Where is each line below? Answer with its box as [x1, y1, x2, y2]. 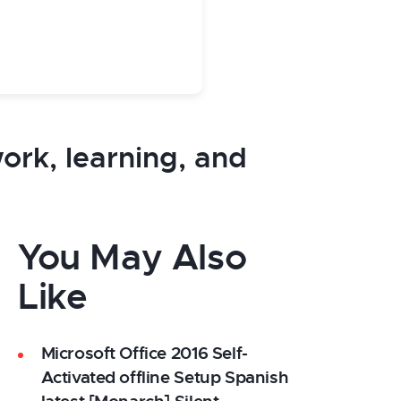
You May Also [18, 234, 247, 280]
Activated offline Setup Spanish [40, 366, 289, 388]
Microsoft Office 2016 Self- [40, 342, 248, 364]
